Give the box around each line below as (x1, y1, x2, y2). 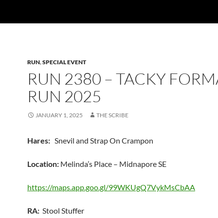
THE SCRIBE (96, 111, 128, 119)
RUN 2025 (27, 86, 101, 106)
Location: (27, 159, 59, 168)
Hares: (27, 136, 52, 145)
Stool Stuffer (39, 206, 84, 215)
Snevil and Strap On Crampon (52, 136, 153, 145)
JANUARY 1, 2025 (36, 111, 83, 119)
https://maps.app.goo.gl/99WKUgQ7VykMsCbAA (27, 182, 195, 192)
